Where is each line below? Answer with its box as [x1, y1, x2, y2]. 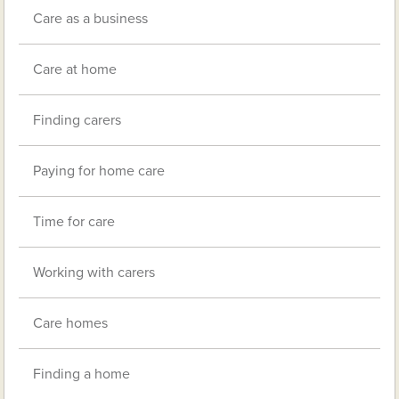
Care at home [33, 60, 118, 78]
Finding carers [33, 110, 122, 129]
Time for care [33, 212, 116, 231]
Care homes [33, 313, 109, 332]
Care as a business [33, 9, 149, 28]
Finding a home [33, 364, 131, 383]
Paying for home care [33, 161, 166, 180]
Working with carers [33, 263, 156, 281]
